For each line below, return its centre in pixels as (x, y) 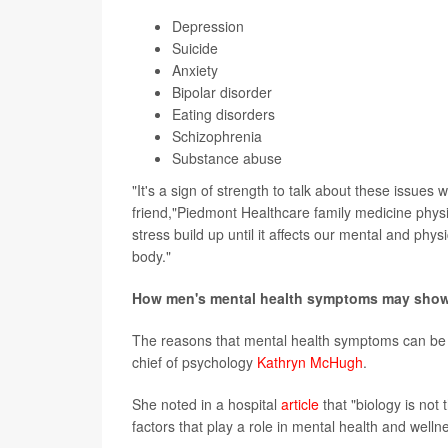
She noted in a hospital (206, 404)
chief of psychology (194, 362)
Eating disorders (223, 114)
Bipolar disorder (222, 92)
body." (151, 256)
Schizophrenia (217, 136)
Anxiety (195, 70)
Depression (208, 26)
